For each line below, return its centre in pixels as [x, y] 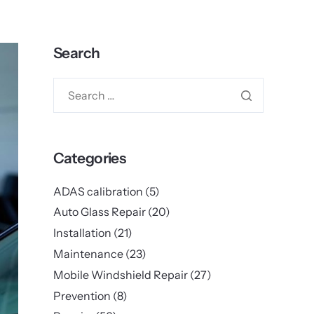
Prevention [82, 295]
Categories [90, 158]
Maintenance [88, 253]
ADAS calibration [98, 191]
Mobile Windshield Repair [121, 274]
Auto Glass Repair [100, 212]
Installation [82, 233]
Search [77, 53]
